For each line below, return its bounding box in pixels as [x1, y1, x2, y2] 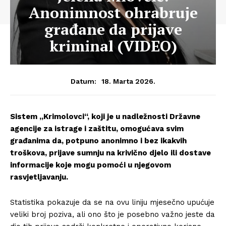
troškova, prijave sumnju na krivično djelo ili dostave [10, 148, 211, 157]
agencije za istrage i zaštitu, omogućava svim [10, 124, 184, 133]
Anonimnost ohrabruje [28, 3, 198, 23]
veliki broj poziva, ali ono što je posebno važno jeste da [10, 210, 215, 219]
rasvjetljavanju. [10, 173, 68, 182]
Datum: [71, 77, 96, 85]
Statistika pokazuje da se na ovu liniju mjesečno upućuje [10, 198, 214, 207]
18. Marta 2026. [101, 77, 155, 85]
